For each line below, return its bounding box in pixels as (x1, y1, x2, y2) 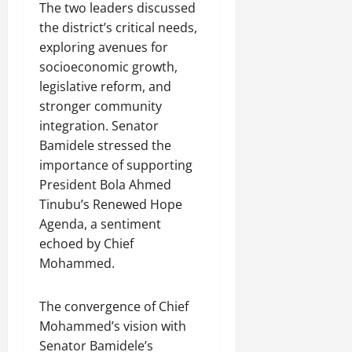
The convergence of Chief (39, 298, 189, 316)
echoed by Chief (39, 235, 134, 253)
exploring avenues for (39, 38, 168, 57)
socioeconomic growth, (39, 58, 178, 76)
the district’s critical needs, (39, 19, 197, 37)
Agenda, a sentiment (39, 215, 161, 233)
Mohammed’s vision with (39, 317, 186, 335)
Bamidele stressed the (39, 137, 171, 155)
